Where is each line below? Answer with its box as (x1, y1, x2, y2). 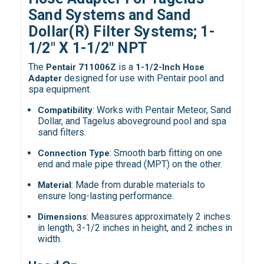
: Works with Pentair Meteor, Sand (93, 104, 232, 116)
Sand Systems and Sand (28, 6, 191, 24)
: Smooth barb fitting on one (110, 147, 223, 159)
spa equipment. (28, 84, 94, 95)
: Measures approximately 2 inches (87, 211, 231, 222)
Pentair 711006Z (45, 62, 116, 73)
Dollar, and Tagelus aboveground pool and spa (38, 115, 227, 127)
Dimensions (38, 212, 87, 222)
